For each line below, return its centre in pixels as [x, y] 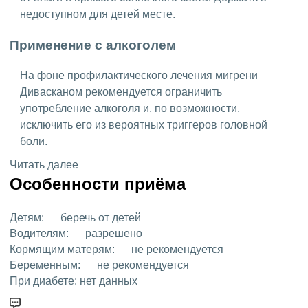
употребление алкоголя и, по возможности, [130, 108]
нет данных [109, 280]
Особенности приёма [98, 184]
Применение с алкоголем [93, 45]
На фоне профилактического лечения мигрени [139, 75]
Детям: [27, 217]
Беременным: [45, 265]
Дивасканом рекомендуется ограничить [121, 91]
